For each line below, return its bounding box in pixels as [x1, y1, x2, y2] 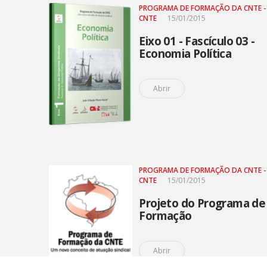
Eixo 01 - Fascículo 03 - [139, 33, 255, 49]
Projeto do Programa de [139, 195, 266, 211]
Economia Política [139, 46, 232, 61]
